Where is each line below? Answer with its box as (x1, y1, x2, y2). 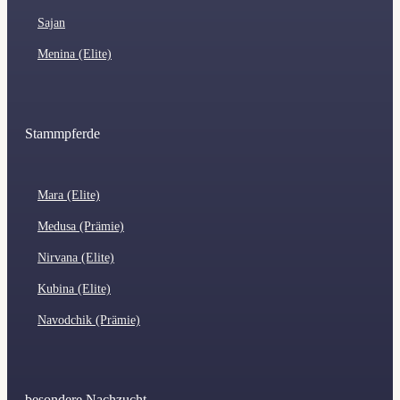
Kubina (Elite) (37, 281, 111, 296)
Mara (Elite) (37, 187, 100, 202)
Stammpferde (25, 126, 100, 142)
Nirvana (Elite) (37, 250, 114, 264)
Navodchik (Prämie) (37, 312, 140, 327)
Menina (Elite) (37, 47, 112, 62)
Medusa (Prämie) (37, 219, 124, 233)
